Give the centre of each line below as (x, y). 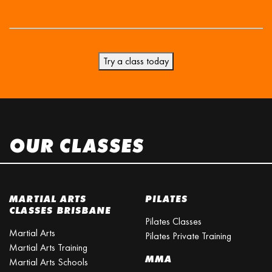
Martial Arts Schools (49, 255)
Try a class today (136, 55)
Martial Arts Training (48, 240)
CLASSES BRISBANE (60, 203)
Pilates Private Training (188, 229)
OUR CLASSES (77, 140)
